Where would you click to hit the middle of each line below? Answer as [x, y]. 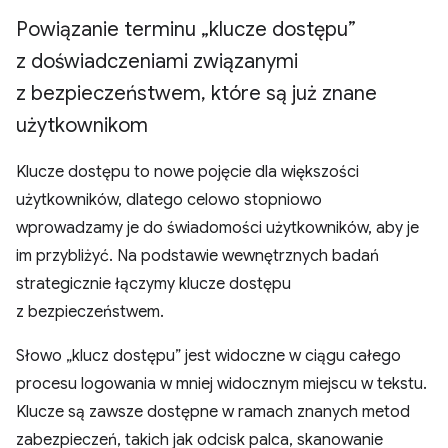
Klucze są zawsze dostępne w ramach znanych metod [213, 412]
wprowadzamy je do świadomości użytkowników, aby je [217, 228]
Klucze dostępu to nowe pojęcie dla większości [187, 172]
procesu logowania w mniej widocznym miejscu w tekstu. [221, 384]
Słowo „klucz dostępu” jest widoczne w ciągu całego [208, 356]
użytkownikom [82, 125]
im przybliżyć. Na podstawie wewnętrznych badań [197, 256]
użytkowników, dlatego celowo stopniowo [169, 200]
